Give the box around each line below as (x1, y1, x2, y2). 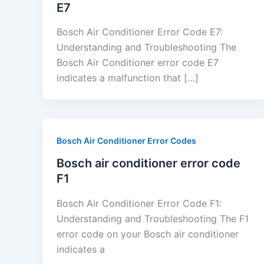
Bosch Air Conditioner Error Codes (57, 136, 196, 146)
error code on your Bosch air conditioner (57, 227, 239, 240)
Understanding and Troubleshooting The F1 (57, 212, 249, 225)
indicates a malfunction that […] (57, 72, 199, 84)
